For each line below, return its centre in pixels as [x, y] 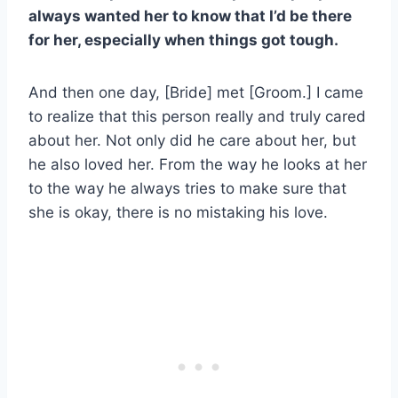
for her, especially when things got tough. [183, 40]
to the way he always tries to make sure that [187, 188]
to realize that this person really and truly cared [197, 116]
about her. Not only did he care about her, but [192, 140]
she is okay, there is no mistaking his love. [178, 212]
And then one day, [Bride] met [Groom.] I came [196, 92]
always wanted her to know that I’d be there [190, 16]
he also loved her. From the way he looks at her [198, 164]
